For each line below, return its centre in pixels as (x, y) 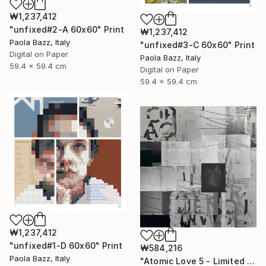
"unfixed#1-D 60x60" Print (66, 245)
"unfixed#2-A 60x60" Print (67, 29)
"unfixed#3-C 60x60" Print (197, 45)
